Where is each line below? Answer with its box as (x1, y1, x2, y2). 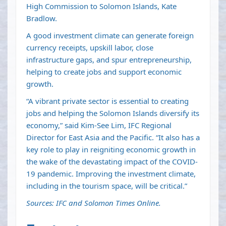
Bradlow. (26, 13, 57, 24)
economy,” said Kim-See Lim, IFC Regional (26, 120, 172, 131)
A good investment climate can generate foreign (26, 30, 194, 41)
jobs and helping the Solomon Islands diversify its (26, 108, 199, 119)
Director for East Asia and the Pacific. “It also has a (26, 132, 200, 143)
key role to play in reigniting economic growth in (26, 144, 196, 155)
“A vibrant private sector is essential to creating (26, 96, 189, 106)
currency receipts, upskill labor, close (26, 42, 153, 53)
